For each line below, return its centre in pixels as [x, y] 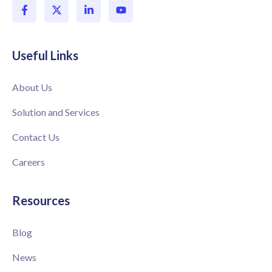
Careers [29, 161]
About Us [32, 87]
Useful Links [45, 55]
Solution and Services [56, 112]
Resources [41, 200]
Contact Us [36, 137]
